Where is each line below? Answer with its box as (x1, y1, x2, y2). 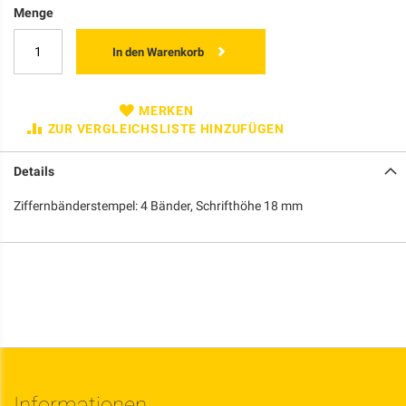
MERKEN (139, 102, 194, 118)
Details (14, 163, 54, 179)
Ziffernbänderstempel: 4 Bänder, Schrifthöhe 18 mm (14, 198, 303, 213)
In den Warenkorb (112, 44, 204, 59)
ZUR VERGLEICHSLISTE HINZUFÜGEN (47, 121, 285, 136)
